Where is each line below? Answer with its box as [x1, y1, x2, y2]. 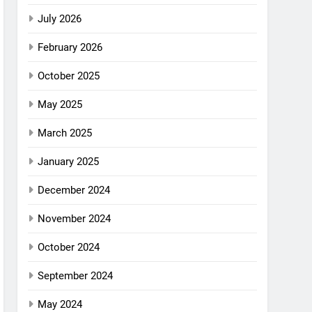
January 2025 [38, 155, 100, 168]
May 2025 [38, 98, 83, 111]
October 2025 [38, 70, 100, 82]
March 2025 [38, 127, 93, 139]
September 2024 [38, 270, 114, 282]
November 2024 [38, 212, 111, 225]
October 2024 [38, 241, 100, 253]
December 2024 [38, 184, 111, 196]
